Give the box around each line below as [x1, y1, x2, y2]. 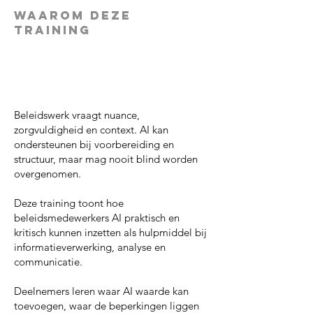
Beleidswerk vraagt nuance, [14, 108, 140, 122]
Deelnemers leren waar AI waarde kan [14, 284, 189, 298]
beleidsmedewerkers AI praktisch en [14, 211, 180, 224]
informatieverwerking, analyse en [14, 240, 166, 254]
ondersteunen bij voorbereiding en [14, 138, 174, 151]
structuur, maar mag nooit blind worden [14, 152, 198, 166]
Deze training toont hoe [14, 196, 124, 210]
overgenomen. [14, 167, 81, 180]
